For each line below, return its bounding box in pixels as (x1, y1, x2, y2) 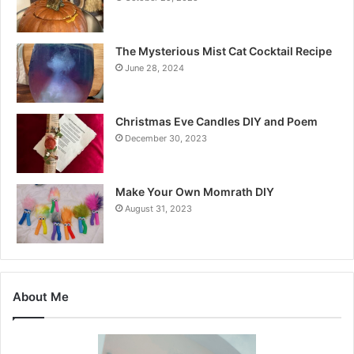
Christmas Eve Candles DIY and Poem (115, 115, 318, 129)
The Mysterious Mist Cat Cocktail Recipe (115, 44, 332, 58)
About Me (13, 289, 69, 305)
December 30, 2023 (125, 133, 207, 145)
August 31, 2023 (125, 203, 192, 215)
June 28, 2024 (125, 62, 184, 74)
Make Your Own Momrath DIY (115, 185, 274, 199)
